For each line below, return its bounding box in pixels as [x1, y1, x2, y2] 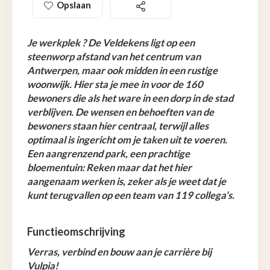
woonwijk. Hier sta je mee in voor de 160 [27, 78, 203, 90]
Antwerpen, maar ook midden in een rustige [27, 64, 218, 77]
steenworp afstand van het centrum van [27, 50, 201, 63]
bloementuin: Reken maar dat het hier [27, 161, 192, 174]
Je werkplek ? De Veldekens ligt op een [27, 36, 195, 49]
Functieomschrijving [27, 224, 125, 238]
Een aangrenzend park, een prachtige [27, 147, 190, 160]
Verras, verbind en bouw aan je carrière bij [27, 245, 212, 258]
